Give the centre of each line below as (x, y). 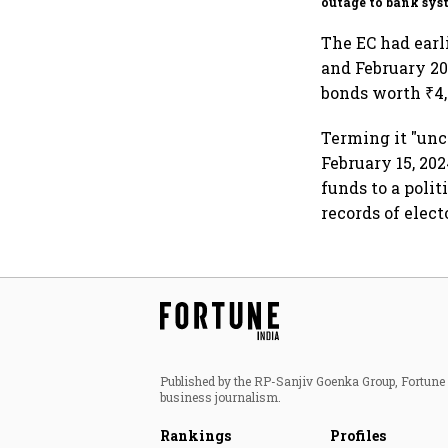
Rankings (195, 435)
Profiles (358, 435)
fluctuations (362, 16)
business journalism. (220, 396)
